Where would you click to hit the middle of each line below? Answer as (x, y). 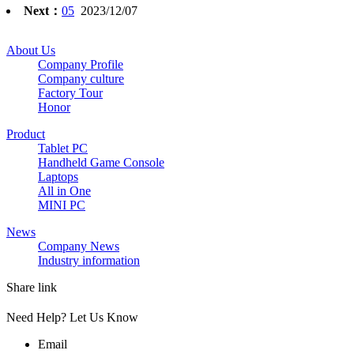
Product (26, 134)
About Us (31, 51)
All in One (64, 191)
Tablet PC (63, 149)
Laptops (58, 177)
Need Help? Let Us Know (72, 318)
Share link (32, 288)
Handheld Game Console (101, 163)
